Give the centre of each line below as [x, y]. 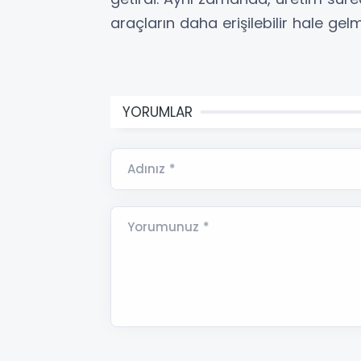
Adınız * [151, 168]
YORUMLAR [158, 112]
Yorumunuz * [168, 226]
